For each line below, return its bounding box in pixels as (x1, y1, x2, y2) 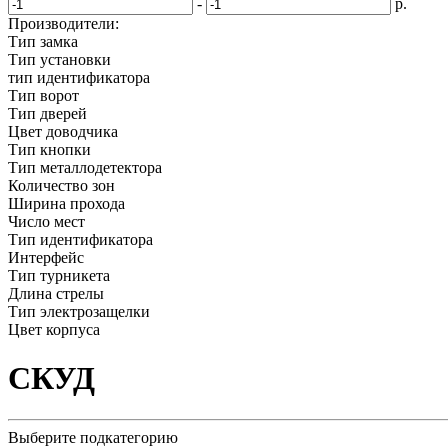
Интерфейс (8, 249, 84, 266)
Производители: (8, 15, 119, 32)
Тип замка (8, 33, 78, 50)
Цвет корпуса (8, 321, 100, 338)
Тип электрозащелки (8, 303, 150, 320)
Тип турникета (8, 267, 110, 284)
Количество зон (8, 177, 115, 194)
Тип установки (8, 51, 111, 68)
